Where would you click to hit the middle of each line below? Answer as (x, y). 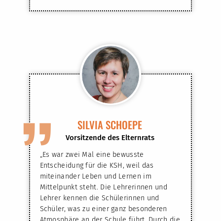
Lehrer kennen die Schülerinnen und (99, 198)
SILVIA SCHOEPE (110, 124)
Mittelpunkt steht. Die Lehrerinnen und (103, 187)
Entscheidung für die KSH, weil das (97, 165)
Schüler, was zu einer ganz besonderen (103, 209)
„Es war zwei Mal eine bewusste (92, 154)
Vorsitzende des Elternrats (110, 137)
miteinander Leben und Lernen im (95, 176)
